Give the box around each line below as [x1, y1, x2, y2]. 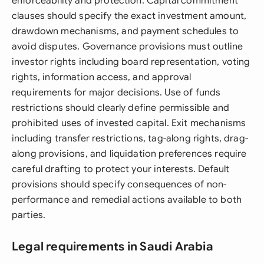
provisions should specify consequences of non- [12, 179, 227, 190]
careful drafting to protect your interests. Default [12, 163, 230, 175]
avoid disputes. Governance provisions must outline [12, 41, 243, 52]
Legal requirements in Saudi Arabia [12, 239, 213, 254]
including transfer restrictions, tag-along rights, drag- [12, 133, 248, 144]
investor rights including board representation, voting [12, 56, 250, 68]
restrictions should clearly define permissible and [12, 102, 230, 114]
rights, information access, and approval [12, 71, 192, 83]
